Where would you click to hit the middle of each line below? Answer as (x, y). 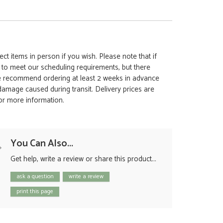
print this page (35, 191)
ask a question (35, 176)
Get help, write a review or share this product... (83, 159)
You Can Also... (42, 144)
